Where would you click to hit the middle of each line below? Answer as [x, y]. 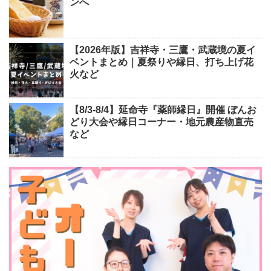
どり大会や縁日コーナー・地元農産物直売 [162, 122]
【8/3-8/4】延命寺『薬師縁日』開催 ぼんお [163, 110]
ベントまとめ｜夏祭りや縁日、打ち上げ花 [162, 62]
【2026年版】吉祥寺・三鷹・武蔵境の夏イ [163, 50]
